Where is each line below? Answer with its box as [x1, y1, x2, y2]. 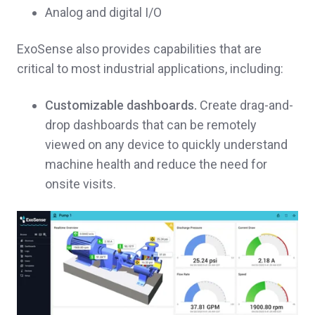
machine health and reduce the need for [45, 157, 267, 172]
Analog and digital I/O [45, 5, 165, 20]
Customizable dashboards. [45, 98, 197, 113]
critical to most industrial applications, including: [17, 61, 286, 77]
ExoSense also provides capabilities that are [17, 41, 262, 57]
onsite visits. [45, 176, 116, 192]
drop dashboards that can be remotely [45, 117, 257, 133]
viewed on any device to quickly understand [45, 137, 288, 153]
